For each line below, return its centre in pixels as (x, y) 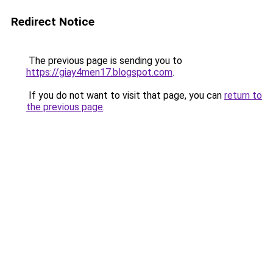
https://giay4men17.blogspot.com (99, 72)
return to (243, 95)
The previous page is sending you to (104, 61)
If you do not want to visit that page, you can (125, 95)
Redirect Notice (53, 22)
